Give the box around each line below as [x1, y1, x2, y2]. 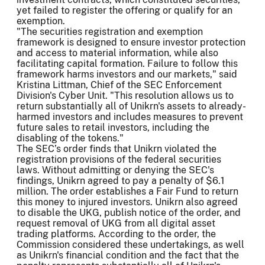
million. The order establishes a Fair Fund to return [17, 185, 238, 197]
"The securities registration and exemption [17, 25, 203, 37]
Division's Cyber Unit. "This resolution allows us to [17, 89, 234, 101]
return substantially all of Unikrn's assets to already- [17, 100, 246, 112]
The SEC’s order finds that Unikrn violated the [17, 143, 216, 154]
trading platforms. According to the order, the [17, 228, 216, 240]
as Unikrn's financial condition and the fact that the [17, 249, 239, 261]
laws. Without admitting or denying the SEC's [17, 164, 214, 176]
